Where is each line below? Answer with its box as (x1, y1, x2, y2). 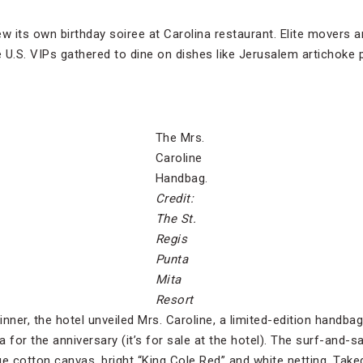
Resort (155, 292, 194, 307)
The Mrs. (155, 130, 205, 145)
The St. (155, 211, 196, 226)
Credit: (155, 190, 194, 206)
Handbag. (155, 170, 208, 186)
